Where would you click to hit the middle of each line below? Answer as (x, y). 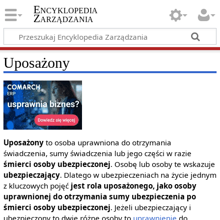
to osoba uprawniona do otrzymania (107, 143)
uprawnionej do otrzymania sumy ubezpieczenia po (99, 197)
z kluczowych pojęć (37, 186)
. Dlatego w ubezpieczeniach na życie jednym (138, 175)
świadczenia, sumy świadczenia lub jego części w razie (97, 153)
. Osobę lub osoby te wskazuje (163, 164)
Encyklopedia (65, 10)
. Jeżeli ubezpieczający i (151, 207)
